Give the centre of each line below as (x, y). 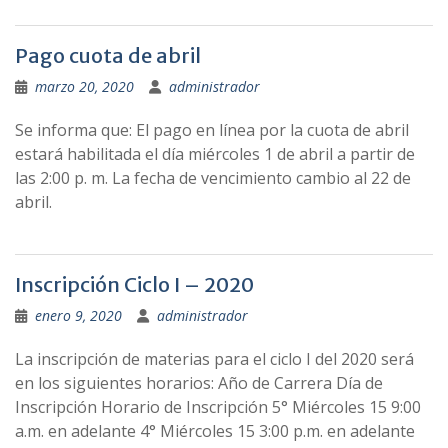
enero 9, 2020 (78, 315)
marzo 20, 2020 (84, 86)
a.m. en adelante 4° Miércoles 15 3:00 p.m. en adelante (215, 431)
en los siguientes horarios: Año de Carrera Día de (199, 383)
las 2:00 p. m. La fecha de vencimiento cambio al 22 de (213, 178)
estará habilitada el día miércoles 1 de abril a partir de (215, 154)
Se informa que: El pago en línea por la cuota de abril (212, 130)
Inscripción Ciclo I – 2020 (134, 284)
